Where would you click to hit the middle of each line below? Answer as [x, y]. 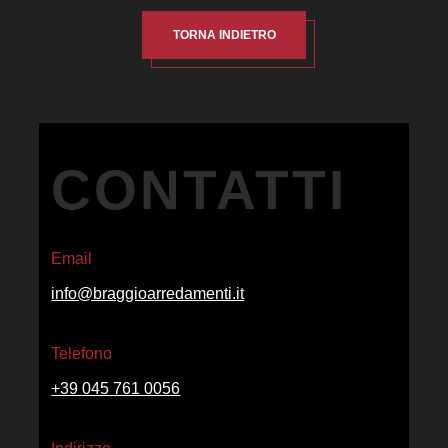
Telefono [82, 353]
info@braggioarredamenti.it [148, 293]
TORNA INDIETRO [224, 34]
